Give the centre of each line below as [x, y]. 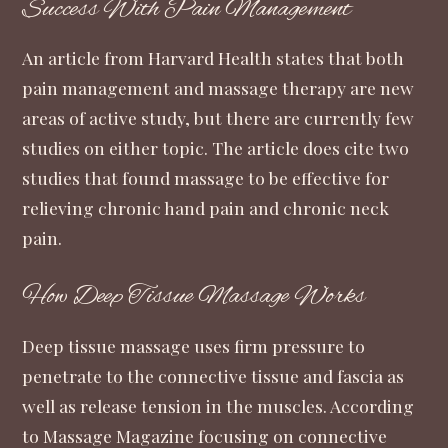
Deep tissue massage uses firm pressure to [194, 345]
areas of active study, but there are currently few [218, 118]
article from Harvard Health [160, 58]
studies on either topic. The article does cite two [216, 148]
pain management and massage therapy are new [218, 88]
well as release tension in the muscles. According [218, 405]
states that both [338, 58]
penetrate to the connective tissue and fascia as [213, 375]
